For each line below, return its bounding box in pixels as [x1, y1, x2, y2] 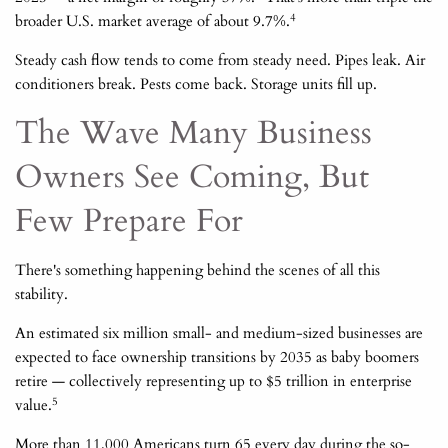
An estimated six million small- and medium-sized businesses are [15, 323, 423, 344]
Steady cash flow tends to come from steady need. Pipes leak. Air [15, 50, 425, 71]
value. [15, 395, 52, 416]
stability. [15, 284, 68, 305]
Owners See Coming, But [15, 155, 369, 200]
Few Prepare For [15, 199, 243, 244]
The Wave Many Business [15, 111, 372, 156]
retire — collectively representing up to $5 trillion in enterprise [15, 371, 412, 392]
